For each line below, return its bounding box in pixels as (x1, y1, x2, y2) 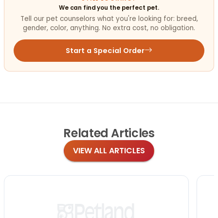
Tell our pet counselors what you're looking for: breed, (20, 14, 198, 23)
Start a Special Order (65, 46, 145, 56)
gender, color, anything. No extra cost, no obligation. (23, 23, 195, 33)
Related (63, 125, 109, 142)
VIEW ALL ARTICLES (73, 145, 145, 157)
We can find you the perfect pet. (58, 3, 160, 12)
